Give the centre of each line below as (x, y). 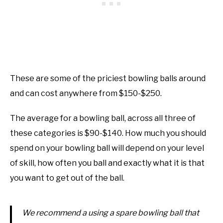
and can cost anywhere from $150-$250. (87, 94)
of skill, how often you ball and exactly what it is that (107, 163)
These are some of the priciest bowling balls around (108, 79)
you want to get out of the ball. (68, 178)
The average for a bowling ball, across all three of (103, 118)
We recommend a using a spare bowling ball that (111, 213)
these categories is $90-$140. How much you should (108, 133)
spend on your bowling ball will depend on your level (107, 148)
